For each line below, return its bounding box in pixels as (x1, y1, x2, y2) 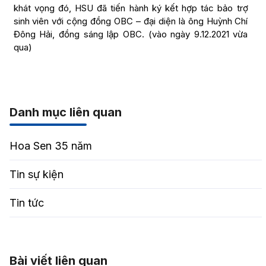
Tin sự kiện (9, 167, 64, 180)
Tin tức (9, 196, 44, 209)
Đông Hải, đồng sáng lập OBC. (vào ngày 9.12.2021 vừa (13, 28, 248, 40)
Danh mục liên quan (9, 104, 122, 119)
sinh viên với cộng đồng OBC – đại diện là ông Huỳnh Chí (13, 15, 248, 27)
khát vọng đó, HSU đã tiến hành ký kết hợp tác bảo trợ (13, 2, 248, 14)
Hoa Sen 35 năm (9, 139, 92, 152)
